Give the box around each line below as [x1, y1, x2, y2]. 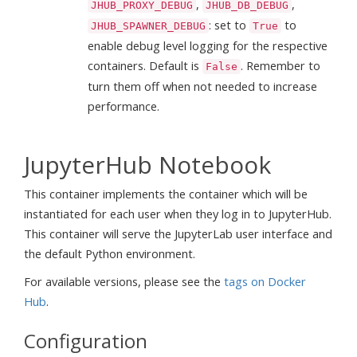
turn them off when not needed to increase [88, 77, 317, 94]
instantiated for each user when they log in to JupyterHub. [24, 205, 331, 222]
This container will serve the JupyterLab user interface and [24, 225, 332, 241]
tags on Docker [224, 273, 306, 289]
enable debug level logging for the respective [88, 37, 328, 53]
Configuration [24, 327, 147, 354]
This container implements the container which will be [24, 185, 308, 202]
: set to [209, 16, 249, 33]
